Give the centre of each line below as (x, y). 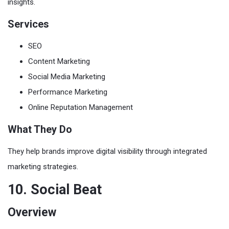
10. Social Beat (55, 189)
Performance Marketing (68, 92)
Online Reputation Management (81, 107)
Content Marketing (59, 61)
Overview (32, 212)
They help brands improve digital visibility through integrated (107, 151)
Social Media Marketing (67, 76)
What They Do (40, 129)
